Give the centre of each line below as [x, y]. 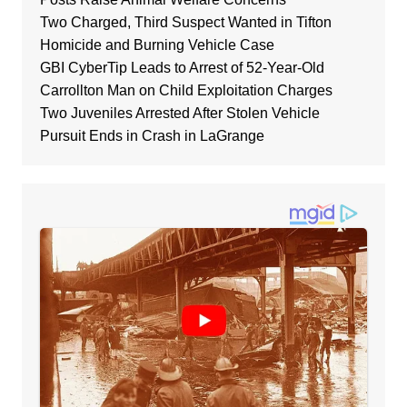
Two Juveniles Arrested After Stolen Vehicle [179, 113]
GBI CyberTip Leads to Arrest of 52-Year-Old [182, 67]
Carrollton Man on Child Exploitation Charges [186, 90]
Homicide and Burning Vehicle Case [157, 45]
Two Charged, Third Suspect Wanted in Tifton [185, 22]
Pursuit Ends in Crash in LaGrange [152, 135]
